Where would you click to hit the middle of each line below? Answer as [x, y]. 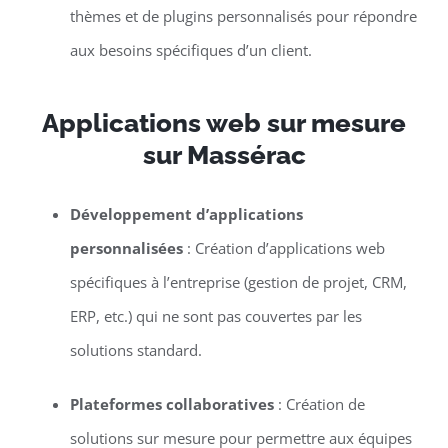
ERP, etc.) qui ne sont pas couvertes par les [215, 316]
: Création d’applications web [283, 248]
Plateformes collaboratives [171, 404]
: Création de [319, 404]
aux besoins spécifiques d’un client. [190, 50]
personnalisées [126, 248]
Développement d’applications [186, 214]
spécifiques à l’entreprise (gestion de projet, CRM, [238, 282]
